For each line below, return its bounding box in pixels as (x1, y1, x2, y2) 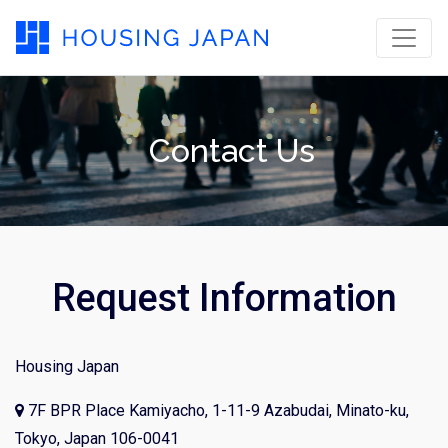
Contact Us (149, 132, 315, 169)
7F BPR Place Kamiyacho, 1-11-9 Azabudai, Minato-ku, (24, 401, 409, 420)
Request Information (51, 276, 397, 320)
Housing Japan (15, 357, 119, 376)
